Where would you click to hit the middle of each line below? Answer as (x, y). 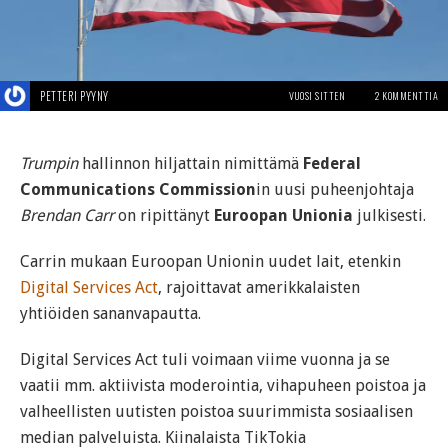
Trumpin (49, 163)
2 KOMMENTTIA (406, 95)
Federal (332, 163)
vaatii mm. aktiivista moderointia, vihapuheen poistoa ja (223, 385)
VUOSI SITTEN (317, 95)
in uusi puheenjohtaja (335, 189)
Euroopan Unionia (283, 215)
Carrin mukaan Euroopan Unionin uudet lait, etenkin (210, 261)
